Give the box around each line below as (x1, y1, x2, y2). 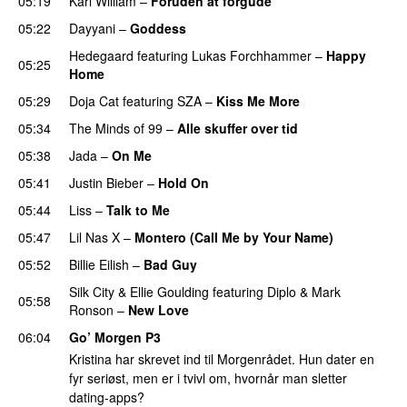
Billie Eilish (69, 254, 129, 273)
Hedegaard (69, 45, 134, 65)
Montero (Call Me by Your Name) (134, 227, 333, 246)
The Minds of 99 (69, 118, 163, 137)
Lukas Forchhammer (192, 45, 312, 65)
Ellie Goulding (130, 282, 209, 301)
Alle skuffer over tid (177, 118, 298, 137)
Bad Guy (144, 254, 197, 273)
